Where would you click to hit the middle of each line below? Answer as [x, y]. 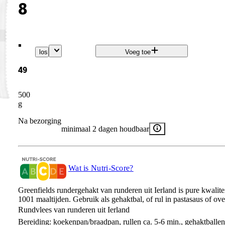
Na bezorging [39, 121]
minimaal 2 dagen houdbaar [105, 129]
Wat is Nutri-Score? [101, 168]
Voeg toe [138, 52]
